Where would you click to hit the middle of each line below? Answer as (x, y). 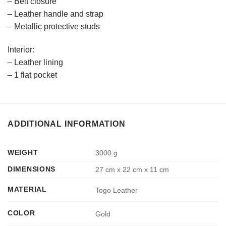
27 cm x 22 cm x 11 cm (132, 170)
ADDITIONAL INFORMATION (67, 124)
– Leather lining (35, 62)
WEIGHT (23, 153)
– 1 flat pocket (32, 75)
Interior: (21, 49)
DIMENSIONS (32, 169)
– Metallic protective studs (54, 26)
